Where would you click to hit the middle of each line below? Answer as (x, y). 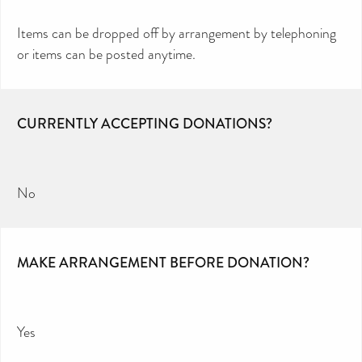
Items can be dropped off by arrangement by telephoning (177, 33)
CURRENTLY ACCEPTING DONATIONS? (145, 123)
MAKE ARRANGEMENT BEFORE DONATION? (163, 262)
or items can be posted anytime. (106, 54)
